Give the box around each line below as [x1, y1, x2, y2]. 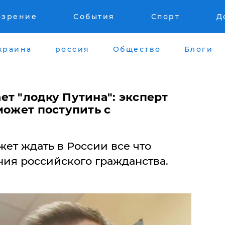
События [73, 12, 115, 21]
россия [55, 44, 90, 54]
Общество [113, 44, 161, 54]
